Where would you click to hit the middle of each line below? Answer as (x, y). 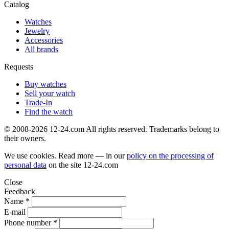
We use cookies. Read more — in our (65, 156)
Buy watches (45, 84)
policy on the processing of (170, 156)
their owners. (25, 139)
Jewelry (37, 31)
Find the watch (49, 112)
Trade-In (38, 103)
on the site (65, 165)
